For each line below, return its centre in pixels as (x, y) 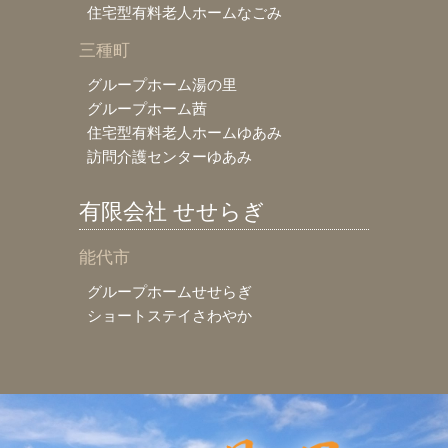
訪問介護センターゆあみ (169, 156)
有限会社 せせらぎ (172, 211)
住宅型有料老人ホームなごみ (184, 12)
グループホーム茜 (147, 108)
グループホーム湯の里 (162, 84)
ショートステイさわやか (169, 315)
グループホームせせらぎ (169, 291)
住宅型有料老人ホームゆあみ (184, 132)
